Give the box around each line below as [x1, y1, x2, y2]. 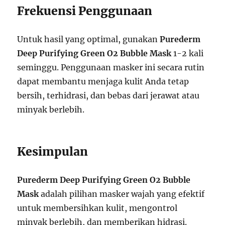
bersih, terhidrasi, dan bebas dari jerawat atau [17, 90, 200, 101]
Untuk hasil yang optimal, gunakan [17, 34, 160, 45]
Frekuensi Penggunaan [17, 4, 153, 19]
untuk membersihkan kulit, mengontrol [17, 203, 178, 213]
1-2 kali [171, 48, 204, 59]
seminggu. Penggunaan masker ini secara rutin [17, 62, 205, 73]
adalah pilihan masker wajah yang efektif [39, 189, 205, 199]
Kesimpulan [17, 144, 88, 159]
